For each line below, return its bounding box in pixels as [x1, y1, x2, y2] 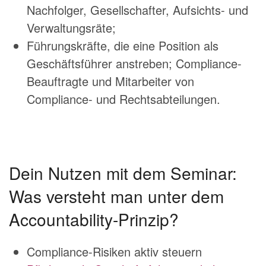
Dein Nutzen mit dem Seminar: [9, 161, 237, 185]
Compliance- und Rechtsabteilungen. [27, 90, 220, 107]
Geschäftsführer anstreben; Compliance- [27, 55, 242, 72]
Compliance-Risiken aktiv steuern [27, 243, 202, 260]
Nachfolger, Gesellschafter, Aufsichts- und [27, 1, 248, 18]
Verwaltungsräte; [27, 19, 116, 36]
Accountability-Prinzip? [9, 207, 179, 231]
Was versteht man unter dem [9, 184, 224, 208]
